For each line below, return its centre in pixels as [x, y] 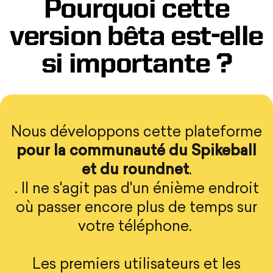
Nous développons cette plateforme [136, 133]
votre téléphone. [136, 228]
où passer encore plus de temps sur [136, 209]
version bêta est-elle [136, 38]
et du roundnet [135, 171]
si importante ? [136, 66]
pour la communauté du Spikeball [136, 152]
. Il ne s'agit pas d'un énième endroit [136, 190]
